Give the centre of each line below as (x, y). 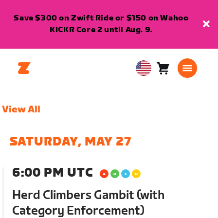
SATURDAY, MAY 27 (71, 142)
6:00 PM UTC (53, 173)
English (149, 86)
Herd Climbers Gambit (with (89, 195)
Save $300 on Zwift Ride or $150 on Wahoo (101, 18)
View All (21, 109)
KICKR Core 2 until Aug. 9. (101, 30)
